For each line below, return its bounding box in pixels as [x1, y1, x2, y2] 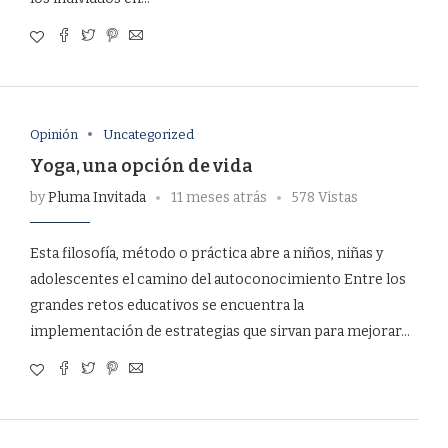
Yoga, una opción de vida [29, 154, 253, 177]
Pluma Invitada [47, 188, 146, 206]
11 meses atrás [170, 188, 267, 206]
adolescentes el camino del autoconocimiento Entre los [29, 270, 406, 288]
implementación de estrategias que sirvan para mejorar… [29, 322, 410, 340]
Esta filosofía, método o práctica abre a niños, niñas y [29, 244, 383, 262]
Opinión [29, 126, 78, 142]
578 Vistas [291, 188, 358, 206]
